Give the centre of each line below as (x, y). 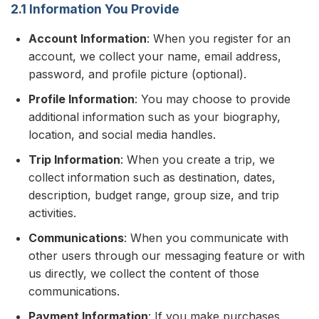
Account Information (88, 38)
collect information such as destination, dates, (152, 177)
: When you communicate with (206, 238)
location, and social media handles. (122, 135)
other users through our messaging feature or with (167, 256)
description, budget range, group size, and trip (154, 195)
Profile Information (82, 99)
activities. (52, 213)
